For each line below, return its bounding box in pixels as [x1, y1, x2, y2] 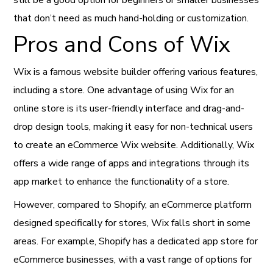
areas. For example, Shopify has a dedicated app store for [13, 234, 258, 248]
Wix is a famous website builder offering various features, [13, 65, 258, 79]
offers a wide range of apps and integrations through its [13, 156, 250, 170]
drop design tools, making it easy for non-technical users [13, 119, 253, 133]
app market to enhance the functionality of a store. [13, 174, 230, 188]
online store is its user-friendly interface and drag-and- [13, 101, 245, 115]
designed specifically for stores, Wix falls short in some [13, 216, 251, 230]
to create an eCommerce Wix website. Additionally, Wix [13, 138, 255, 152]
